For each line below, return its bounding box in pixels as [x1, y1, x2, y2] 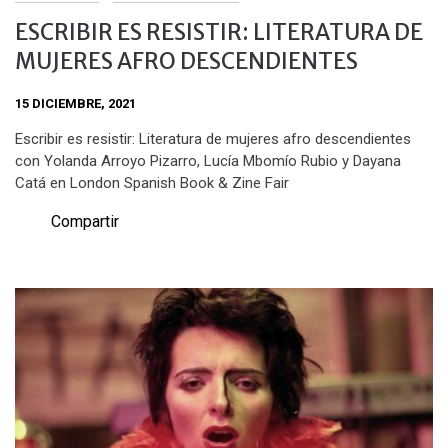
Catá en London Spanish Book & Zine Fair [15, 174, 289, 193]
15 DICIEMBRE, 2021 [15, 95, 136, 111]
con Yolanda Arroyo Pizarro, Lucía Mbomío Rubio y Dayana [15, 152, 401, 171]
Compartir [51, 212, 119, 232]
